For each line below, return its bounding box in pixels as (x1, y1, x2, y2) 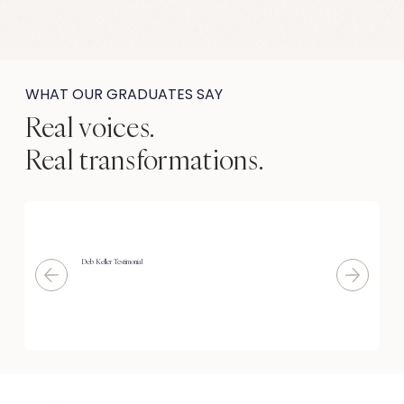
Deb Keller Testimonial (81, 257, 143, 267)
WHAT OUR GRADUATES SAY (24, 84, 223, 106)
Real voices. (24, 108, 155, 144)
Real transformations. (24, 141, 264, 177)
